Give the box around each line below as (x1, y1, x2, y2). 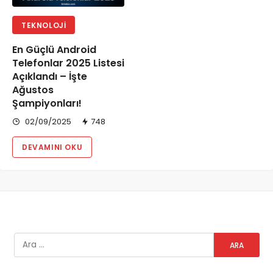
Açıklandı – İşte (12, 69, 87, 84)
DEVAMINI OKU (22, 142, 83, 153)
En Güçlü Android (12, 43, 96, 57)
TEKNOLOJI (21, 20, 66, 31)
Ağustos (12, 83, 54, 97)
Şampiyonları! (12, 96, 82, 111)
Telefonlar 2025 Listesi (12, 56, 124, 71)
